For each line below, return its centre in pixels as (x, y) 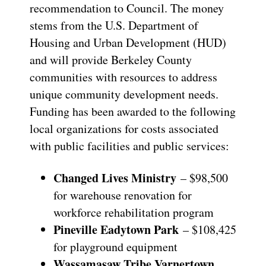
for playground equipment (115, 246)
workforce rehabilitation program (134, 212)
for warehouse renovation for (123, 195)
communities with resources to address (123, 77)
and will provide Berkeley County (111, 59)
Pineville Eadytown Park (116, 229)
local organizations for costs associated (124, 128)
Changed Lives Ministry (115, 178)
